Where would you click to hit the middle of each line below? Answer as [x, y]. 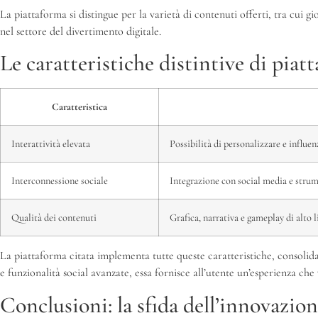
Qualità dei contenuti [54, 218]
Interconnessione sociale [60, 181]
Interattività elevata [51, 144]
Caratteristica [79, 107]
